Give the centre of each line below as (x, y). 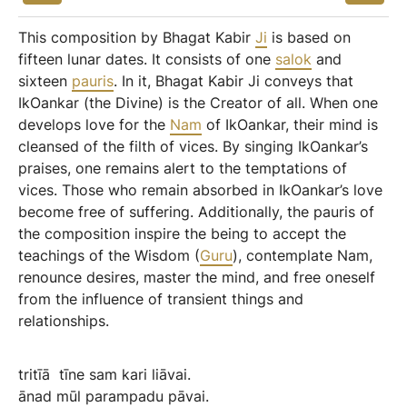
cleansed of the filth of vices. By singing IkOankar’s (193, 146)
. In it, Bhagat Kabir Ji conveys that (233, 81)
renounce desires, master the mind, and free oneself (197, 277)
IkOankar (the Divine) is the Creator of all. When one (198, 103)
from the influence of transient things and (161, 299)
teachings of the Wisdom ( (109, 255)
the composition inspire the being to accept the (182, 233)
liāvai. (171, 374)
